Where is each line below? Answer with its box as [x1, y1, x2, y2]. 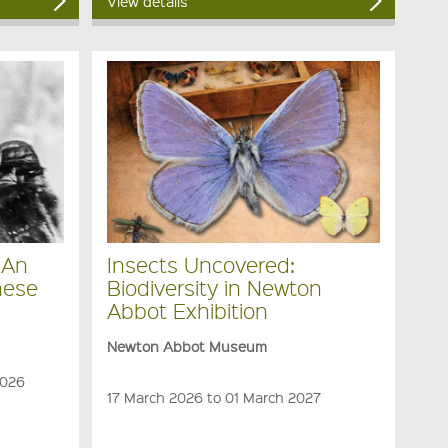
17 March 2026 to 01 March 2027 [106, 387, 321, 406]
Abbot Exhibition [106, 296, 268, 324]
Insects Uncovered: [106, 250, 295, 278]
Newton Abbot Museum [106, 336, 267, 355]
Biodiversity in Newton [106, 273, 322, 301]
